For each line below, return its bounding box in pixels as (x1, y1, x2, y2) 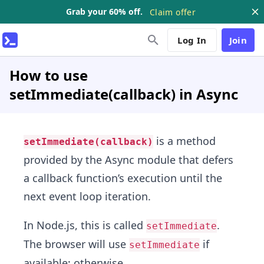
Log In (177, 34, 207, 46)
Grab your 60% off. (66, 6, 143, 17)
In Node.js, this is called (24, 218, 146, 232)
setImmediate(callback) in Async (9, 84, 238, 104)
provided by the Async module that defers (24, 153, 233, 167)
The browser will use (24, 237, 129, 251)
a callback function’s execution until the (24, 171, 222, 185)
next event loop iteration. (24, 189, 151, 203)
